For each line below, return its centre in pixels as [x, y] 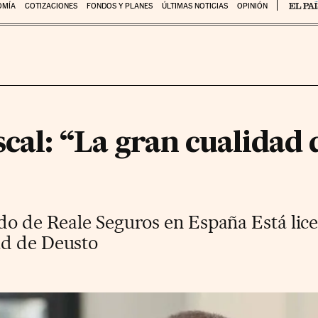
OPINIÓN [252, 6]
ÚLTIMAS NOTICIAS [194, 6]
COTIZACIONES [51, 6]
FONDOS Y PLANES [119, 6]
